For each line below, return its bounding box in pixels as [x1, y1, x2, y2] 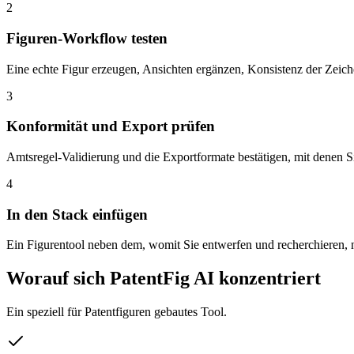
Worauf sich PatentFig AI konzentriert [6, 268, 321, 289]
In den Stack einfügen [6, 205, 148, 223]
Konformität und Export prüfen [6, 118, 215, 135]
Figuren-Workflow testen [6, 29, 168, 47]
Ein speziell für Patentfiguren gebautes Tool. [6, 305, 227, 319]
